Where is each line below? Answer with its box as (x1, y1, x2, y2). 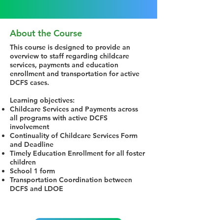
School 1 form (10, 166, 55, 175)
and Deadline (10, 140, 54, 149)
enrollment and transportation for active (10, 69, 139, 78)
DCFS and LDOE (10, 184, 63, 193)
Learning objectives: (10, 96, 75, 105)
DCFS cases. (10, 78, 49, 87)
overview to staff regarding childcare (10, 52, 129, 60)
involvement (10, 122, 49, 131)
